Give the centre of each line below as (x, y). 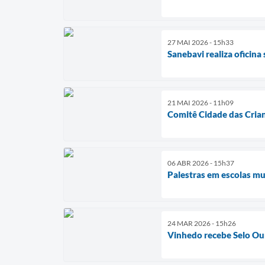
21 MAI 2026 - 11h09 (201, 102)
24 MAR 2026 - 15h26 (202, 223)
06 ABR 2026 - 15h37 (201, 163)
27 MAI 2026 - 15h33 (201, 42)
